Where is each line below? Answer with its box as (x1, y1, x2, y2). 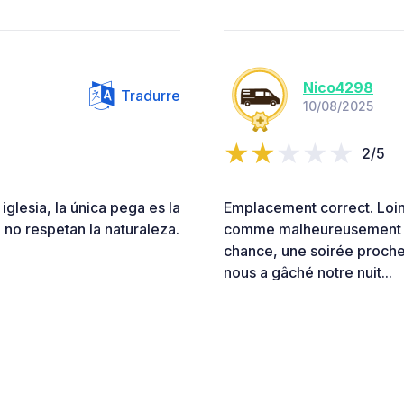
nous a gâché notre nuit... (224, 262, 392, 281)
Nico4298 (303, 78, 373, 97)
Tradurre (121, 86, 180, 105)
